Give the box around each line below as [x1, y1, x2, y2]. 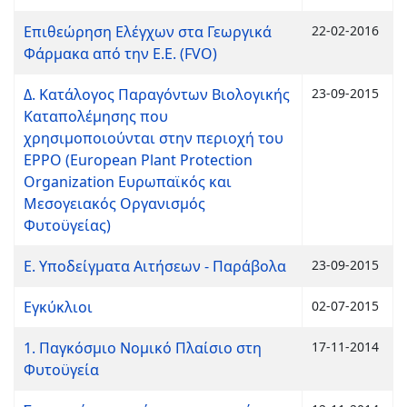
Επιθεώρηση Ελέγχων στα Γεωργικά [24, 22, 272, 42]
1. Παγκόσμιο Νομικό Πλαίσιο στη [24, 338, 262, 358]
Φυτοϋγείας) [24, 215, 111, 235]
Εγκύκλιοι [24, 297, 93, 317]
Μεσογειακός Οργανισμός [24, 194, 205, 213]
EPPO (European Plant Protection [24, 150, 253, 170]
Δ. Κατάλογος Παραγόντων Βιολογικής [24, 84, 290, 104]
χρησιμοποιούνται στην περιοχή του [24, 128, 283, 148]
